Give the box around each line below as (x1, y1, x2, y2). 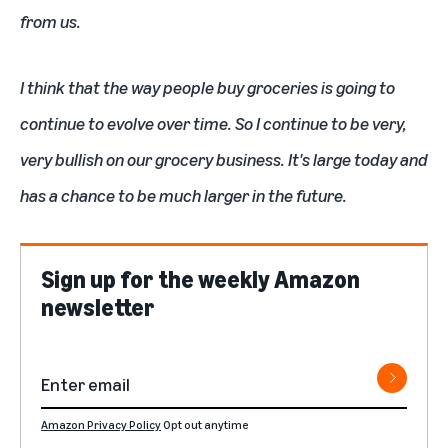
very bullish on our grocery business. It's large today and (20, 147, 428, 170)
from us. (20, 9, 81, 32)
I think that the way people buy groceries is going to (20, 75, 395, 98)
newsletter (41, 292, 155, 321)
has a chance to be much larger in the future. (20, 183, 347, 206)
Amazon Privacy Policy (41, 416, 161, 432)
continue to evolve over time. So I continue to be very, (20, 111, 406, 134)
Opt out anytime (163, 416, 249, 432)
